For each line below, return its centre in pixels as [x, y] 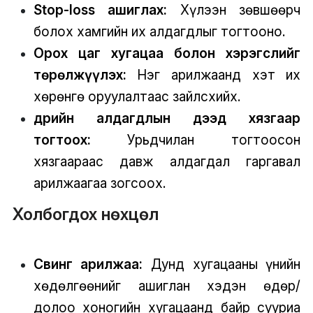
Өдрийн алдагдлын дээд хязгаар [167, 118]
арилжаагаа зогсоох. [99, 183]
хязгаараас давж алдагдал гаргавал [167, 161]
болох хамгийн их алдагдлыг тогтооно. [159, 31]
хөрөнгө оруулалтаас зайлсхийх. [137, 96]
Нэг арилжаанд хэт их [213, 74]
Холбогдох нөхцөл [85, 214]
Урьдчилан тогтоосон [196, 139]
